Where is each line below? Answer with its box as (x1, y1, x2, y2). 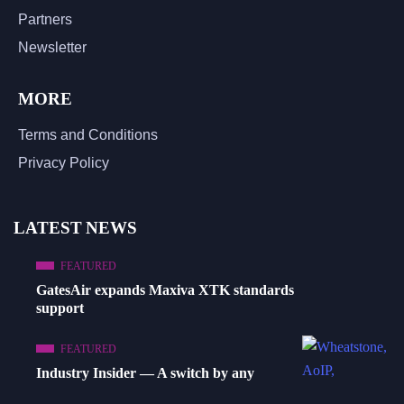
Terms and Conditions (18, 127, 158, 143)
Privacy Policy (18, 155, 109, 171)
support (36, 300, 84, 317)
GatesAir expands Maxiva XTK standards (36, 282, 294, 298)
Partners (18, 12, 72, 28)
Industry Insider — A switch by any (36, 365, 254, 381)
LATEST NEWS (14, 218, 137, 238)
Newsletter (18, 40, 87, 56)
